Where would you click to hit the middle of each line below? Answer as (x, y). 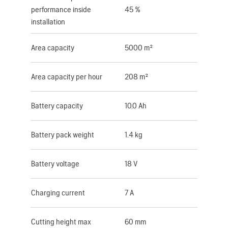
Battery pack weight (63, 134)
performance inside (61, 9)
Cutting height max (61, 221)
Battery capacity (57, 105)
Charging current (58, 192)
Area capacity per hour (67, 76)
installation (48, 21)
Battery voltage (55, 163)
